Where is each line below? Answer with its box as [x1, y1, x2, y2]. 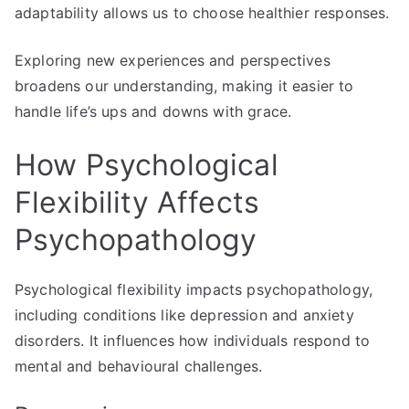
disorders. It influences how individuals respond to [15, 330, 371, 350]
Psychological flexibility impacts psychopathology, [15, 279, 373, 299]
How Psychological [15, 146, 278, 183]
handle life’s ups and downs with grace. [15, 101, 292, 121]
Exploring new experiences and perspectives [15, 50, 330, 69]
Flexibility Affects [15, 184, 260, 220]
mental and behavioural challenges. [15, 356, 263, 375]
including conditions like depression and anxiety [15, 305, 354, 324]
